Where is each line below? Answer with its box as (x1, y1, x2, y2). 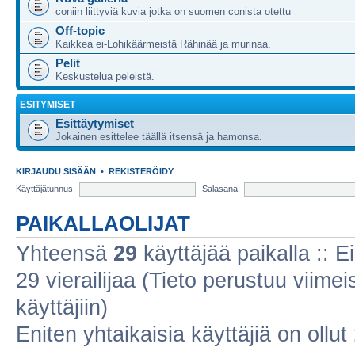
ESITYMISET (20, 100, 75, 109)
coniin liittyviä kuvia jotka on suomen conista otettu (55, 6, 291, 17)
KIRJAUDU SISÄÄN (16, 166, 96, 176)
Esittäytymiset (55, 116, 134, 130)
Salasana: (202, 183, 240, 193)
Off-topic (55, 24, 105, 37)
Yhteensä (16, 242, 113, 265)
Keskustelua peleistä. (55, 71, 155, 82)
